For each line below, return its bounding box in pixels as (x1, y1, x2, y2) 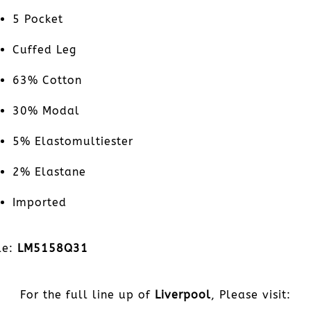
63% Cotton (12, 73, 82, 87)
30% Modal (12, 103, 80, 117)
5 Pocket (12, 12, 63, 26)
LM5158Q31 (17, 242, 88, 255)
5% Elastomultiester (12, 134, 133, 148)
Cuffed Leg (12, 42, 76, 56)
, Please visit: (211, 287, 291, 301)
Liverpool (155, 287, 211, 301)
